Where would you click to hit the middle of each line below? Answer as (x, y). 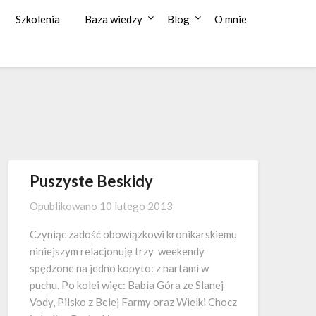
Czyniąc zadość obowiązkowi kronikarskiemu (133, 235)
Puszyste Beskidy (91, 181)
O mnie (231, 19)
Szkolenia (38, 19)
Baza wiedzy (114, 19)
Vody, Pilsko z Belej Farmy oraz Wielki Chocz (133, 302)
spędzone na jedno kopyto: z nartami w (119, 268)
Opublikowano (65, 206)
